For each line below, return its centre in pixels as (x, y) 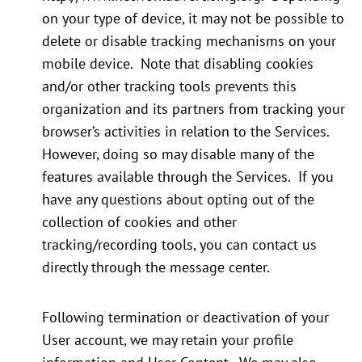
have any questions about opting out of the (178, 200)
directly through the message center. (156, 267)
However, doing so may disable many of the (178, 154)
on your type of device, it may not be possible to (193, 19)
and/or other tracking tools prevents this (169, 86)
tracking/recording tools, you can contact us (179, 245)
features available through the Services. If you (188, 177)
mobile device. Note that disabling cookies (178, 64)
